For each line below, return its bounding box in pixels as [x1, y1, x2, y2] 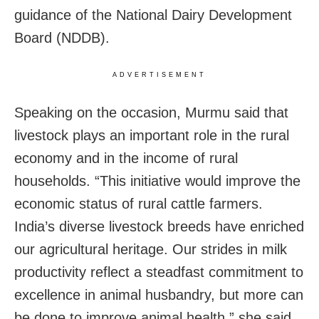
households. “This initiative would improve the [14, 172, 300, 189]
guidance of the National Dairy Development [14, 6, 292, 23]
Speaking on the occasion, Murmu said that [14, 104, 288, 120]
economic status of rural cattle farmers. [14, 195, 263, 211]
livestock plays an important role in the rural [14, 127, 289, 143]
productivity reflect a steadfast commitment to [14, 263, 303, 280]
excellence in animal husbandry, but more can [14, 286, 303, 303]
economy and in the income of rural [14, 150, 238, 166]
